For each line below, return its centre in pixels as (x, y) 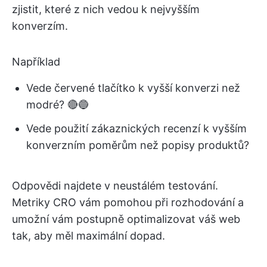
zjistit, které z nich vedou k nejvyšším (106, 9)
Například (36, 62)
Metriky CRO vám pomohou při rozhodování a (128, 202)
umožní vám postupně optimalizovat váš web (126, 219)
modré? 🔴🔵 (58, 105)
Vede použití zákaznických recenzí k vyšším (136, 128)
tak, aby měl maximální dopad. (89, 236)
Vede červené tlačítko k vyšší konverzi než (133, 88)
